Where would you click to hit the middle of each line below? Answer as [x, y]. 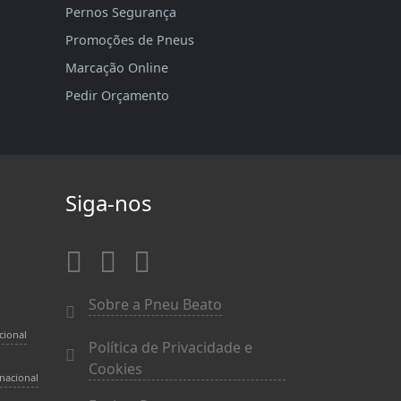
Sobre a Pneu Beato [155, 304]
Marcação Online [117, 67]
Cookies [115, 368]
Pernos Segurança [121, 12]
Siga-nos [109, 202]
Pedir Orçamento [117, 95]
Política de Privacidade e [171, 347]
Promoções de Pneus [130, 39]
